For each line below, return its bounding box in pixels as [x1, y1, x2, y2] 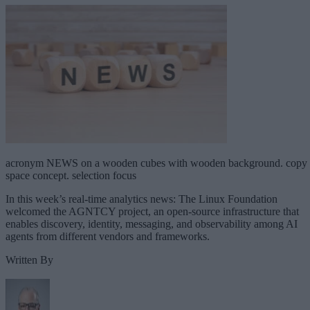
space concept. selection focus [6, 169, 136, 181]
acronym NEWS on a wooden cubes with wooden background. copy [6, 156, 307, 169]
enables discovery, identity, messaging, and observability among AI [6, 217, 298, 230]
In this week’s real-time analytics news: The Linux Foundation [6, 192, 277, 205]
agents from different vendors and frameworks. [6, 230, 210, 242]
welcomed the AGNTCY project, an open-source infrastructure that [6, 205, 299, 217]
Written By [6, 253, 53, 266]
